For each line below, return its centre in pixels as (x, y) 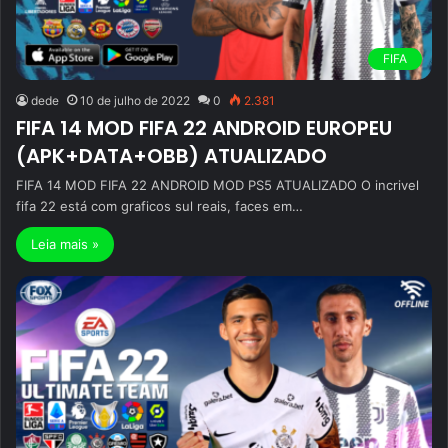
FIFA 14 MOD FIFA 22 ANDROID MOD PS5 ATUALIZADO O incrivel (217, 185)
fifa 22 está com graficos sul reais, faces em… (159, 206)
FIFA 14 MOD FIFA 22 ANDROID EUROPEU (204, 128)
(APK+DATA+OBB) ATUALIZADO (171, 156)
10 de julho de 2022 (135, 101)
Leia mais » (65, 244)
